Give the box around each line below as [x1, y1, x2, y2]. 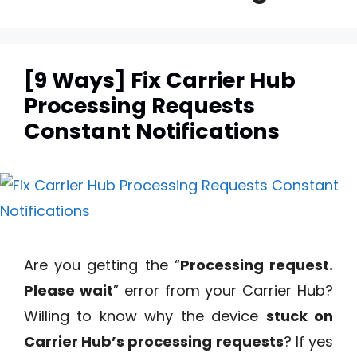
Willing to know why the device [24, 306, 266, 326]
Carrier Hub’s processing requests [24, 331, 284, 351]
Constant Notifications [24, 116, 280, 146]
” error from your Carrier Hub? [112, 280, 334, 300]
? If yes [283, 331, 334, 351]
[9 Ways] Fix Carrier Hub [24, 65, 296, 95]
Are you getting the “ [24, 255, 180, 275]
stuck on [265, 306, 334, 326]
